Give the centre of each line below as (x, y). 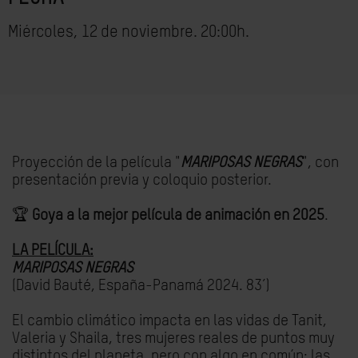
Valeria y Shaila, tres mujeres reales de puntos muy (173, 338)
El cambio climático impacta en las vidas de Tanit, (169, 321)
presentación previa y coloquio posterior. (142, 180)
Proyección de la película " (96, 163)
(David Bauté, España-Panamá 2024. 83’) (141, 286)
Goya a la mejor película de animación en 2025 (178, 215)
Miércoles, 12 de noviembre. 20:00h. (129, 33)
